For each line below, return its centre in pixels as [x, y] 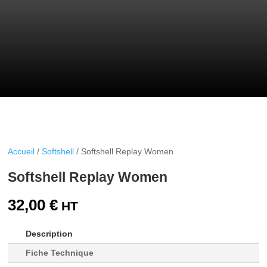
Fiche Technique [60, 253]
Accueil [21, 152]
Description [49, 234]
